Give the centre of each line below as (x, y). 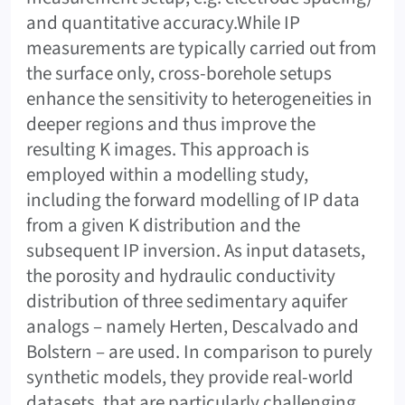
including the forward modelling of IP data (193, 199)
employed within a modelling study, (167, 174)
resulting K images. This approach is (168, 149)
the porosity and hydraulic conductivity (181, 275)
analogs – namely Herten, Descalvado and (193, 326)
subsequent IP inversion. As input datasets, (196, 250)
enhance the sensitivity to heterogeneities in (199, 98)
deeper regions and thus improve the (171, 123)
